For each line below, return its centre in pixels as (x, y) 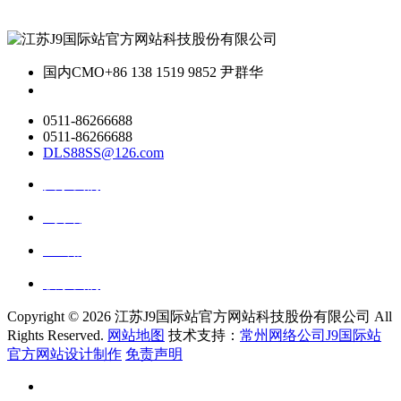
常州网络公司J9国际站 (311, 336)
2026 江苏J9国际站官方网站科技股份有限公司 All (237, 317)
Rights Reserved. (57, 336)
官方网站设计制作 (64, 354)
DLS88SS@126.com (103, 153)
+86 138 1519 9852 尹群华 (184, 73)
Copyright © (45, 317)
